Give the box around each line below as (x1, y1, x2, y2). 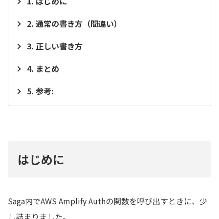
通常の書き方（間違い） (36, 17, 122, 29)
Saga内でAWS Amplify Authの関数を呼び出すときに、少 (8, 195, 207, 207)
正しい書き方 (36, 40, 83, 52)
